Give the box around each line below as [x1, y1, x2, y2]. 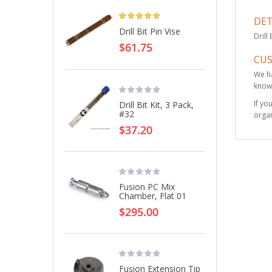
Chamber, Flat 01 [119, 190, 186, 202]
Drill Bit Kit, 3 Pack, [119, 99, 194, 110]
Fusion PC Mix [119, 181, 175, 192]
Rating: [118, 6, 141, 16]
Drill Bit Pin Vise [119, 25, 180, 37]
